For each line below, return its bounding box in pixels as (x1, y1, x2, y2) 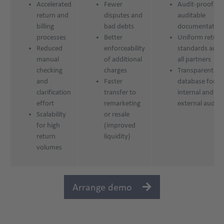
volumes (36, 143, 62, 151)
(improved (104, 121, 135, 129)
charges (104, 66, 127, 74)
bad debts (104, 22, 134, 30)
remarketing (104, 99, 140, 107)
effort (36, 99, 54, 107)
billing (36, 22, 54, 30)
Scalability (36, 110, 66, 118)
